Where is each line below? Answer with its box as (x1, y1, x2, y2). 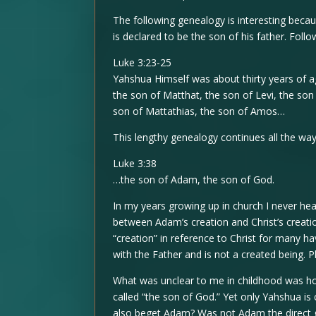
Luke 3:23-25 (113, 56, 172, 70)
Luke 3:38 (113, 157, 157, 171)
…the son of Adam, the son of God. (113, 173, 275, 187)
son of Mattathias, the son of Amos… (113, 104, 286, 119)
